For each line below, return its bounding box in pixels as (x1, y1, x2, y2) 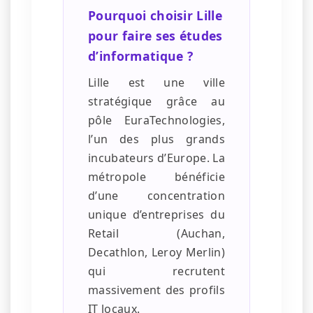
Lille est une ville (88, 75, 225, 91)
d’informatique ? (88, 48, 194, 65)
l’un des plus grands (88, 131, 225, 147)
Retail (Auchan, (88, 226, 225, 242)
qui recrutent (88, 263, 225, 279)
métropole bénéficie (88, 169, 225, 185)
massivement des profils (88, 282, 225, 298)
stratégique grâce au (88, 94, 225, 110)
